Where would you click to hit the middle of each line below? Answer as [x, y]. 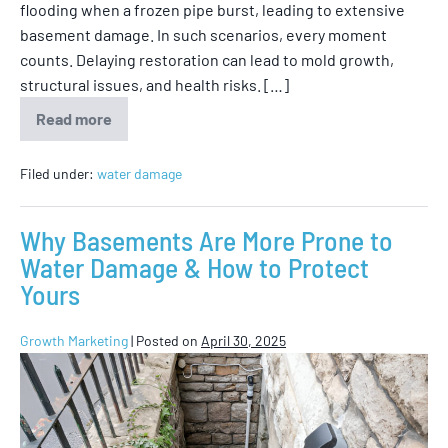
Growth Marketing [74, 340]
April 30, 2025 [243, 340]
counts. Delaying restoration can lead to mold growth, [207, 59]
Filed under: [57, 173]
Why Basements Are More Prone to [206, 239]
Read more [74, 118]
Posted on [167, 340]
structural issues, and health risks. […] [154, 84]
